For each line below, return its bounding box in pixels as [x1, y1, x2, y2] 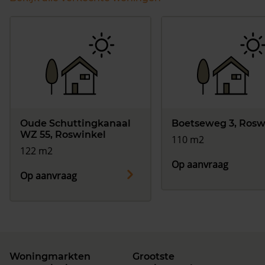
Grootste [132, 251, 174, 263]
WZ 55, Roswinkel [20, 129, 106, 141]
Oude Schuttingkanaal [20, 118, 131, 130]
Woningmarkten [9, 251, 91, 263]
